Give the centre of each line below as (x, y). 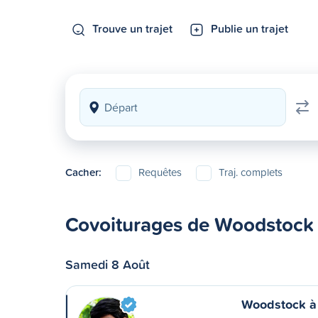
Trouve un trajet (132, 28)
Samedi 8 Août (108, 264)
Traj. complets (251, 172)
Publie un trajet (250, 28)
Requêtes (160, 172)
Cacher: (83, 172)
